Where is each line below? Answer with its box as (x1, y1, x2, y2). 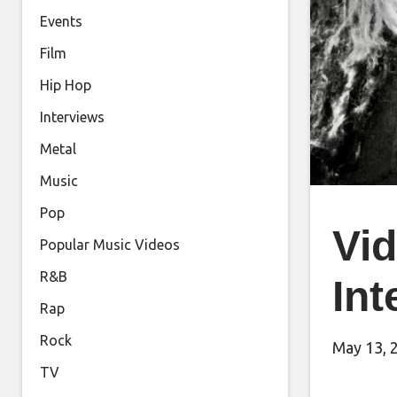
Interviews (40, 109, 105, 125)
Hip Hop (40, 77, 91, 93)
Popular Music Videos (40, 237, 180, 253)
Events (40, 13, 82, 29)
